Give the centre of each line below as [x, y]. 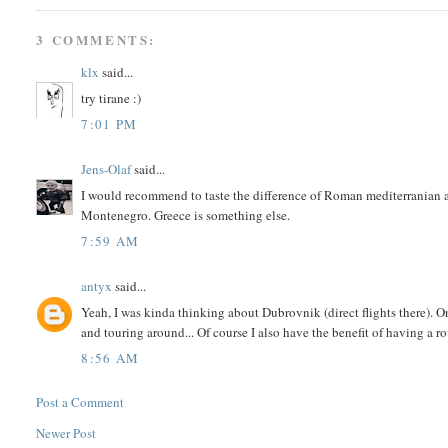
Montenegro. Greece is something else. [186, 215]
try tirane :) [111, 98]
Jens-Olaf [106, 168]
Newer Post [66, 432]
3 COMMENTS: [96, 39]
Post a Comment [80, 401]
